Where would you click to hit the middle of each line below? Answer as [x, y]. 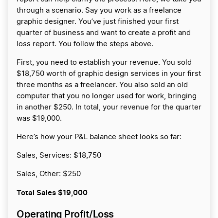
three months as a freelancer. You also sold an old [102, 85]
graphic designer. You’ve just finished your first [98, 22]
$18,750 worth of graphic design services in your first [109, 74]
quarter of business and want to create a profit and [104, 33]
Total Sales [37, 193]
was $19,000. [39, 119]
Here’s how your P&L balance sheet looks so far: [99, 137]
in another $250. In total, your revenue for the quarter [109, 108]
